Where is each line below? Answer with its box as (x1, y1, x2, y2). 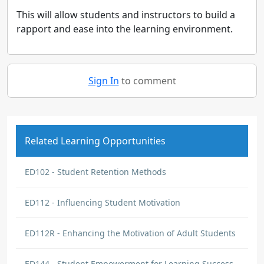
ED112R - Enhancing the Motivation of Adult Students (25, 227, 236, 239)
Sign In (88, 74, 119, 87)
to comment (118, 74, 176, 87)
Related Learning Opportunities (25, 134, 166, 147)
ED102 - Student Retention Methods (25, 166, 166, 177)
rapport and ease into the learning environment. (16, 22, 233, 35)
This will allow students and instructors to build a (16, 8, 235, 21)
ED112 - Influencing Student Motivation (25, 197, 180, 208)
